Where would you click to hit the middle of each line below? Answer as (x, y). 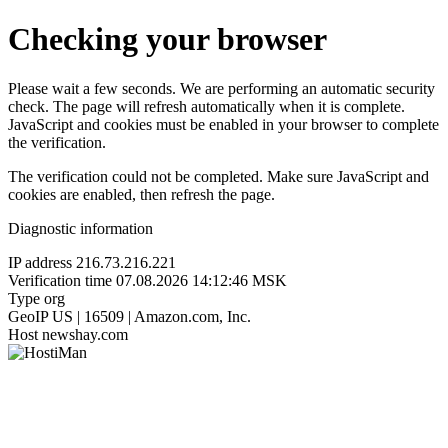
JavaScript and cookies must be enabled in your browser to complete (223, 124)
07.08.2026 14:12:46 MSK (201, 280)
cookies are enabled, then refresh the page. (141, 194)
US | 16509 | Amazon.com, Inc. (151, 316)
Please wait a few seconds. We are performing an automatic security (221, 88)
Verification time (60, 280)
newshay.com (85, 334)
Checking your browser (167, 39)
